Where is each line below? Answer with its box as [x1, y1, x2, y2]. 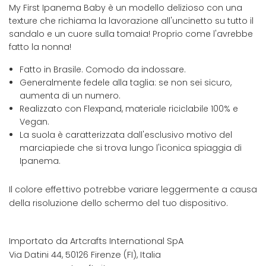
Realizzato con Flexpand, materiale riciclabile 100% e [20, 103, 238, 115]
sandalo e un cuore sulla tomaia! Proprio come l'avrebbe [9, 28, 253, 40]
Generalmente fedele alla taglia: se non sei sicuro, [20, 77, 232, 89]
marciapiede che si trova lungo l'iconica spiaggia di [20, 142, 242, 154]
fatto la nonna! [9, 41, 76, 53]
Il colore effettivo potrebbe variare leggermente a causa [9, 183, 257, 196]
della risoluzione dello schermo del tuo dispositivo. [9, 197, 228, 210]
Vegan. [20, 116, 49, 128]
